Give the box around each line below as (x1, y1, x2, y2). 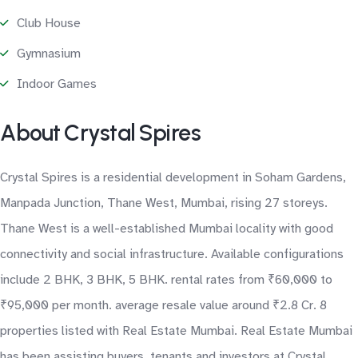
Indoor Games (17, 76, 97, 92)
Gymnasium (17, 46, 81, 62)
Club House (17, 15, 81, 31)
